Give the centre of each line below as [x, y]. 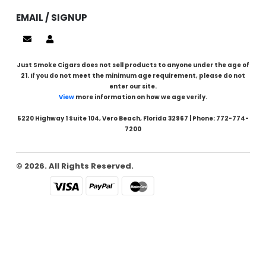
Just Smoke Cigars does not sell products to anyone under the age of [133, 65]
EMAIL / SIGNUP [52, 17]
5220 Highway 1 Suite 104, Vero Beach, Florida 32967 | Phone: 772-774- [133, 118]
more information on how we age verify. [141, 97]
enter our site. [133, 86]
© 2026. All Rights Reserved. [75, 166]
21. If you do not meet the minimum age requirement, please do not [133, 75]
